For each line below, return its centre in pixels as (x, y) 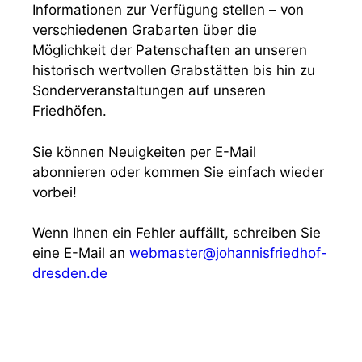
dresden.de (70, 273)
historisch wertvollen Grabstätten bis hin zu (174, 70)
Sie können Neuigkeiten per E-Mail (144, 152)
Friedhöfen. (69, 111)
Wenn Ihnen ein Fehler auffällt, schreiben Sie (177, 233)
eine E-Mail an (81, 253)
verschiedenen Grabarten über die (145, 30)
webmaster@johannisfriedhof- (228, 253)
